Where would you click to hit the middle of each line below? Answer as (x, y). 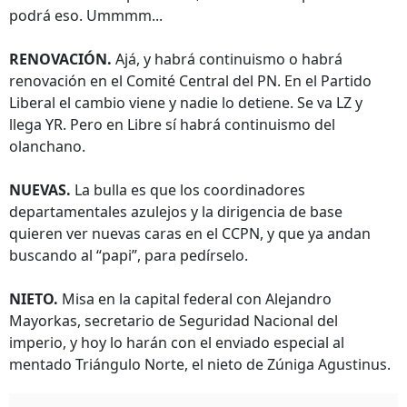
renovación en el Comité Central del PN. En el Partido (190, 81)
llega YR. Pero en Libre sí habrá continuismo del (172, 124)
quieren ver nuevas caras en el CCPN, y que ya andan (190, 233)
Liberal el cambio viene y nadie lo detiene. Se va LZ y (186, 103)
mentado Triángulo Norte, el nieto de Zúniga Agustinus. (200, 364)
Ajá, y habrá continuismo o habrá (227, 59)
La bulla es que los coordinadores (188, 190)
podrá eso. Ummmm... (86, 15)
